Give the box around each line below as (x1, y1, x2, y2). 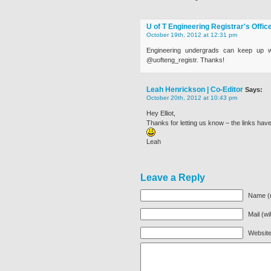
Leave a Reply (140, 172, 205, 183)
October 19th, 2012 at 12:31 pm (146, 31, 237, 38)
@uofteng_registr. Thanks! (146, 56, 224, 64)
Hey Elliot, (146, 109, 175, 117)
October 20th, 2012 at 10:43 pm (146, 94, 237, 101)
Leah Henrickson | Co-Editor (146, 85, 243, 94)
